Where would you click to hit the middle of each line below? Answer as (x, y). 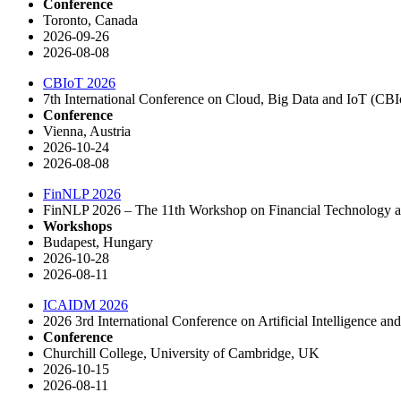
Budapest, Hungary (98, 242)
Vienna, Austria (87, 131)
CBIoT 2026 (79, 82)
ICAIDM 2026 (85, 304)
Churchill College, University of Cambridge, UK (181, 353)
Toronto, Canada (90, 20)
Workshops (77, 226)
